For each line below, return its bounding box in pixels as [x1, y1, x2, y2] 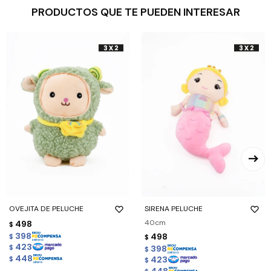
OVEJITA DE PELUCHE [9, 203, 83, 214]
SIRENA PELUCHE [145, 203, 203, 214]
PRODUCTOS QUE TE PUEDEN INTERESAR [31, 5, 240, 19]
